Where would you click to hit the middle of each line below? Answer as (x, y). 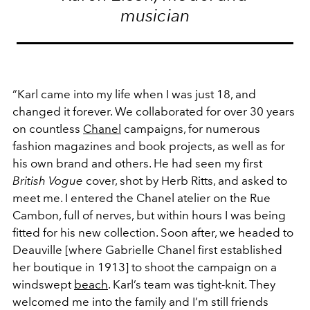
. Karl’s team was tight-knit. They (192, 285)
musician (155, 16)
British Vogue (48, 181)
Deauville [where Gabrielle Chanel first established (147, 250)
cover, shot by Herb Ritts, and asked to (185, 181)
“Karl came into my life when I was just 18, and (134, 94)
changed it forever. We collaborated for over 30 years (154, 112)
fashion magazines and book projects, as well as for (149, 146)
